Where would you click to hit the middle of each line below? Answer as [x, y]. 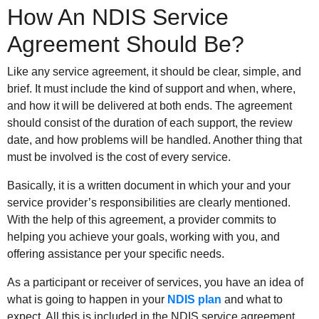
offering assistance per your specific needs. [116, 254]
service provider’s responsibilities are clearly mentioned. [149, 203]
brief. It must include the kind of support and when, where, [151, 89]
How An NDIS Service [118, 17]
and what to [252, 300]
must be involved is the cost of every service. [119, 157]
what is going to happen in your [87, 300]
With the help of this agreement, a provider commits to [142, 220]
